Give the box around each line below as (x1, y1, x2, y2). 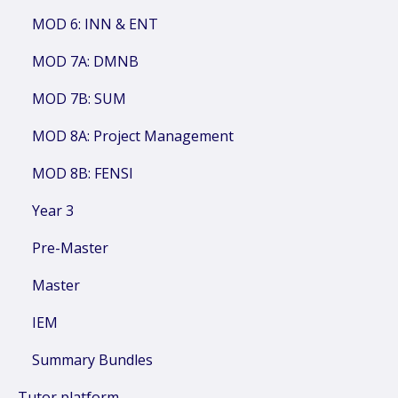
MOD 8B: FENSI (32, 163, 133, 183)
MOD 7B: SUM (32, 89, 126, 108)
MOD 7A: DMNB (32, 52, 139, 71)
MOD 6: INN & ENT (32, 14, 158, 34)
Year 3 (32, 201, 74, 220)
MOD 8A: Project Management (32, 126, 234, 146)
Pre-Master (32, 238, 108, 258)
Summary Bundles (32, 350, 153, 370)
